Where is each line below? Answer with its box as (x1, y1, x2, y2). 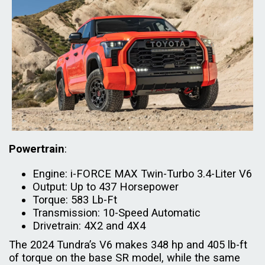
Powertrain (9, 142, 64, 155)
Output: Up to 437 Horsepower (33, 180, 179, 193)
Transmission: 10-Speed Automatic (33, 206, 201, 219)
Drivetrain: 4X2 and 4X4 (33, 219, 146, 232)
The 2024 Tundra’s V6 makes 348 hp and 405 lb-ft (9, 238, 247, 251)
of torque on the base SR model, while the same (9, 251, 240, 264)
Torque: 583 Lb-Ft (33, 193, 117, 206)
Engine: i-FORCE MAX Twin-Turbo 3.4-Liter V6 (33, 167, 252, 180)
